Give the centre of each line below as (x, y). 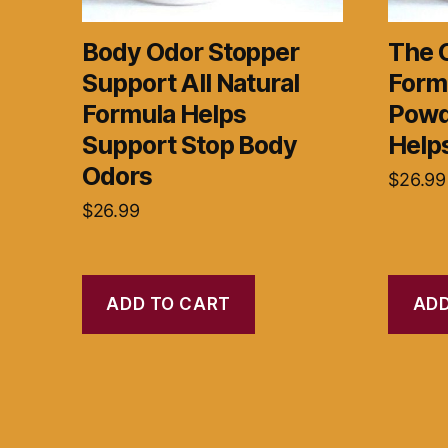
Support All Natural (191, 83)
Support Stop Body (190, 145)
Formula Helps (164, 114)
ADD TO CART (168, 303)
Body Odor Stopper (191, 52)
